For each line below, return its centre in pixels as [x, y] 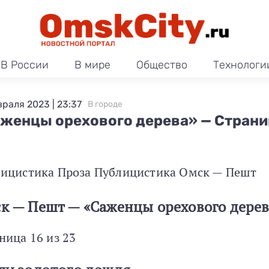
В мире [92, 65]
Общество [162, 65]
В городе [105, 104]
